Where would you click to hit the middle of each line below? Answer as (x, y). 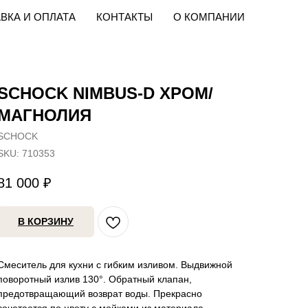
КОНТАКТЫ (124, 17)
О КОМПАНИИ (209, 17)
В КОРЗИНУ (46, 222)
